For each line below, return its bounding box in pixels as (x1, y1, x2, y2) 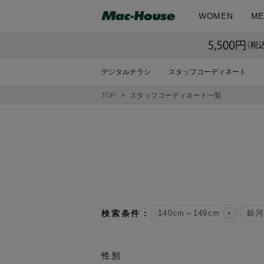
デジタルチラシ (101, 68, 151, 76)
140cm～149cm (158, 209, 220, 218)
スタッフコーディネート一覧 (130, 91, 222, 100)
